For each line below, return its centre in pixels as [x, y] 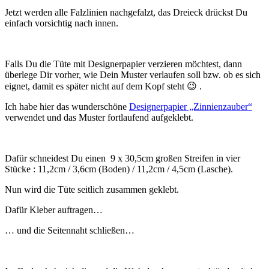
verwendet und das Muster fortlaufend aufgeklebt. [99, 118]
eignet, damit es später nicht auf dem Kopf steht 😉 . [103, 86]
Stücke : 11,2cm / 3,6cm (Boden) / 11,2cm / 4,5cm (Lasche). [119, 169]
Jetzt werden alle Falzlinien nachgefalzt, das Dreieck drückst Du [126, 13]
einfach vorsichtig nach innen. [62, 23]
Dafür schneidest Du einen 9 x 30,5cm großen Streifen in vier [122, 159]
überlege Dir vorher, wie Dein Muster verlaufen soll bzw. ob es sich [133, 75]
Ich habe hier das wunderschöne [67, 107]
